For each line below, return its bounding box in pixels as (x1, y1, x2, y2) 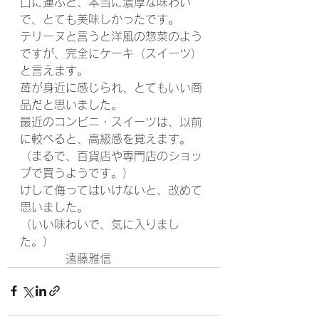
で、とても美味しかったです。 (20, 13, 179, 25)
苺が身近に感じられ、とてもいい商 (20, 81, 202, 93)
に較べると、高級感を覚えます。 (20, 132, 191, 145)
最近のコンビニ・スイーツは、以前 (20, 115, 202, 127)
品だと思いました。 (20, 98, 122, 110)
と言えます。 (20, 64, 88, 76)
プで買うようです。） (20, 167, 134, 179)
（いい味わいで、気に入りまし (20, 218, 179, 230)
